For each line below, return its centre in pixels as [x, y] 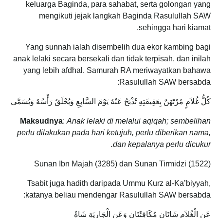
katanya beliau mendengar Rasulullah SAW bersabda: [118, 195]
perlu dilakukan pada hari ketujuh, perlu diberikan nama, [114, 133]
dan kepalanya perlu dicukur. [162, 145]
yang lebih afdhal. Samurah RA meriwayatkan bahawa [117, 71]
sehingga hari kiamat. [175, 28]
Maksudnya [41, 121]
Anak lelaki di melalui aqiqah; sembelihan [139, 121]
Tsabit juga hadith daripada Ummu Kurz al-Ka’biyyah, [119, 183]
